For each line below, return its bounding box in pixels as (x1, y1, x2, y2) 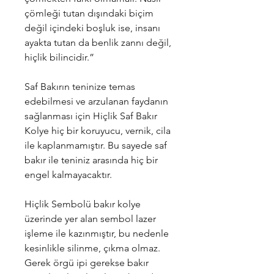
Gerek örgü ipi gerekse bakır (24, 257, 149, 268)
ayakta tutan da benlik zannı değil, (24, 37, 171, 48)
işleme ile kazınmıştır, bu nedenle (24, 228, 169, 239)
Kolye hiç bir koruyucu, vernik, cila (24, 125, 171, 136)
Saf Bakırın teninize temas (24, 81, 135, 92)
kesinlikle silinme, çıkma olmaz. (24, 242, 160, 254)
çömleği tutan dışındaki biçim (24, 7, 154, 19)
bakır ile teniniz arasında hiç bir (24, 154, 158, 166)
